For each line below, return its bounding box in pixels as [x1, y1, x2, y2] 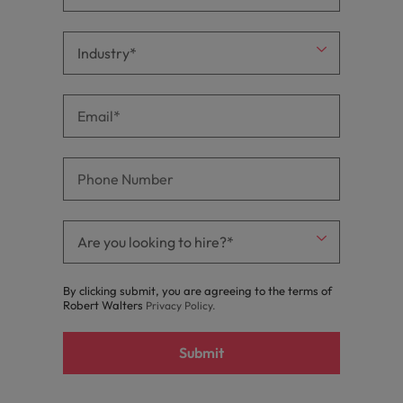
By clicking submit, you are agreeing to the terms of [63, 283, 332, 298]
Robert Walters [63, 298, 146, 312]
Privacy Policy [146, 299, 212, 312]
